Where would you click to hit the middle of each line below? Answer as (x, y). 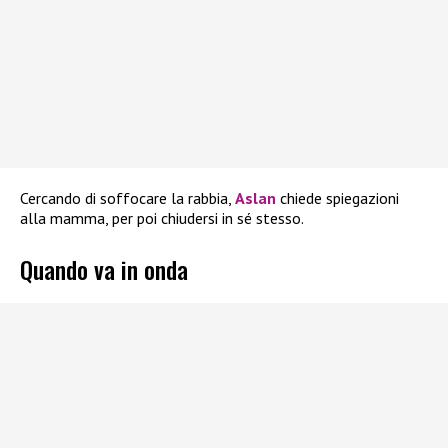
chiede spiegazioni (337, 198)
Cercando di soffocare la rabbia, (127, 198)
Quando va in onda (104, 268)
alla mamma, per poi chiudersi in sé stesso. (162, 218)
